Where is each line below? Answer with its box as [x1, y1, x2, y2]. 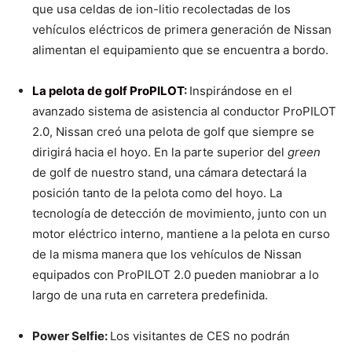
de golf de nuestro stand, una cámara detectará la [32, 165, 306, 181]
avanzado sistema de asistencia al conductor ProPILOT [32, 104, 336, 119]
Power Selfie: [32, 328, 110, 344]
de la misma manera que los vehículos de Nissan [32, 247, 302, 262]
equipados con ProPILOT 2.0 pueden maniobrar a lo [32, 267, 319, 283]
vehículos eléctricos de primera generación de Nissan [32, 22, 332, 38]
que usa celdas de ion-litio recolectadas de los [32, 2, 291, 17]
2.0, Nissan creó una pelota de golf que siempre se [32, 124, 314, 140]
